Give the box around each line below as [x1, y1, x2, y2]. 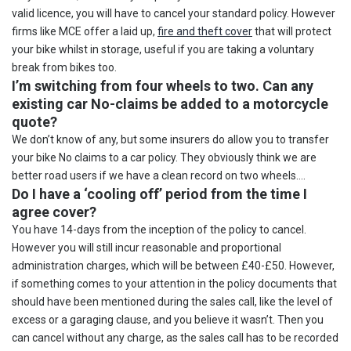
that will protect [252, 24, 331, 38]
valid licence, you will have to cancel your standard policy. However [12, 6, 335, 20]
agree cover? [12, 203, 96, 220]
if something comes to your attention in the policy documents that [12, 277, 337, 290]
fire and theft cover [157, 24, 252, 38]
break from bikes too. [12, 60, 117, 74]
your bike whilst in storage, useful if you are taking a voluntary [12, 42, 314, 56]
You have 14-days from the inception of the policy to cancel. [12, 223, 306, 236]
